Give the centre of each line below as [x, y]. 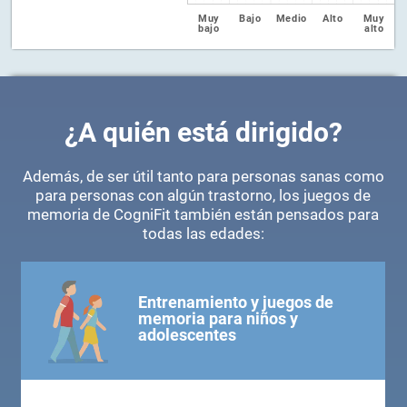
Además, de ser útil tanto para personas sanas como [203, 177]
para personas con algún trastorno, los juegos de [203, 196]
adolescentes [188, 335]
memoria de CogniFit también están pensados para [203, 215]
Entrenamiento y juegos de [236, 303]
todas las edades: [203, 234]
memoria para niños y [218, 319]
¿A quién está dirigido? [203, 133]
